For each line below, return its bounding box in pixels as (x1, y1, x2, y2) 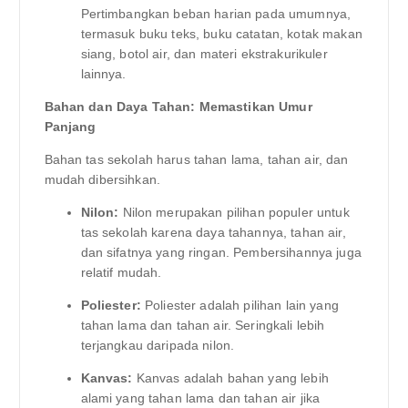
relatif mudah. (80, 265, 162, 280)
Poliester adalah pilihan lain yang (140, 298, 339, 313)
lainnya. (80, 66, 127, 81)
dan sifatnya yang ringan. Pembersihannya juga (80, 245, 362, 260)
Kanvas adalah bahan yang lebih (132, 371, 329, 386)
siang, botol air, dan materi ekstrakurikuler (80, 46, 328, 61)
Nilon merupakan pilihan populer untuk (118, 205, 350, 220)
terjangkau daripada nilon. (80, 338, 235, 353)
